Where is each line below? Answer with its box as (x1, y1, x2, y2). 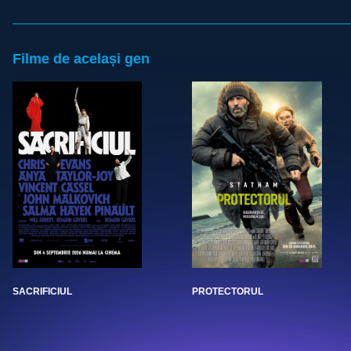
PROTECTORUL (192, 285, 263, 297)
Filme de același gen (12, 51, 150, 67)
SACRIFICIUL (12, 285, 72, 297)
